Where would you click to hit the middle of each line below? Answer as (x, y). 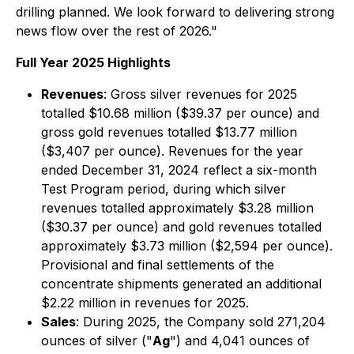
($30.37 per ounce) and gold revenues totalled (181, 227)
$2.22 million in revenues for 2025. (145, 303)
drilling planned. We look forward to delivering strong (175, 12)
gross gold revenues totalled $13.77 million (169, 132)
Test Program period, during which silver (164, 189)
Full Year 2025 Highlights (93, 62)
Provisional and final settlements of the (158, 265)
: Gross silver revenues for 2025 (200, 94)
